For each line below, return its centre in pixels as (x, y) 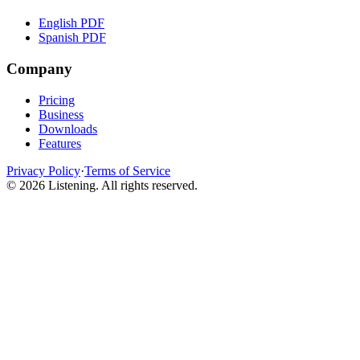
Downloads (68, 129)
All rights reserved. (149, 185)
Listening (72, 185)
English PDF (72, 23)
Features (60, 143)
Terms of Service (127, 170)
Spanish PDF (72, 38)
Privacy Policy (43, 170)
